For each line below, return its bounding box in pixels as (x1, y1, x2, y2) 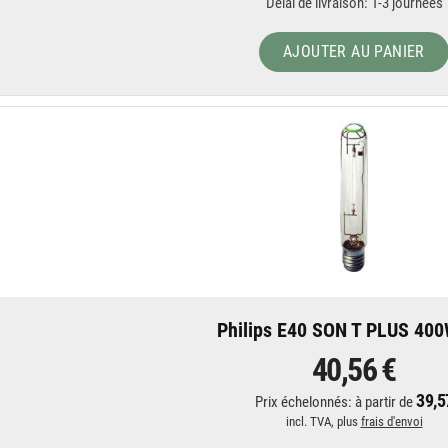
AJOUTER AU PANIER (283, 42, 425, 61)
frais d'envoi (360, 414, 423, 429)
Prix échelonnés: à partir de (255, 393, 417, 411)
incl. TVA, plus (285, 414, 361, 429)
